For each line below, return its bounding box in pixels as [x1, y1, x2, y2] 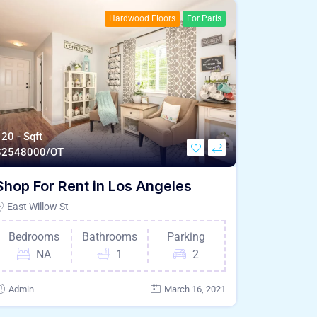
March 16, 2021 [164, 283, 226, 294]
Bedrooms [8, 229, 59, 243]
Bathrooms [81, 229, 137, 243]
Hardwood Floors [109, 13, 175, 24]
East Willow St [5, 200, 69, 212]
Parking [167, 229, 206, 243]
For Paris [187, 13, 221, 24]
